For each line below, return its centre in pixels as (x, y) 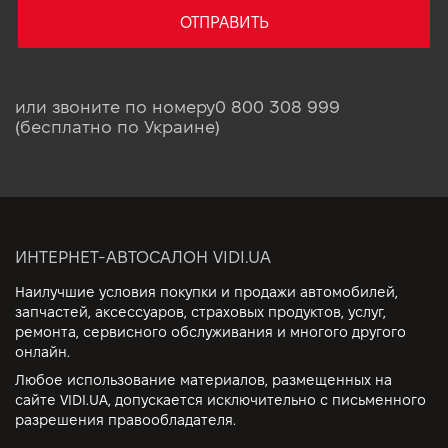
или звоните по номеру (115, 107)
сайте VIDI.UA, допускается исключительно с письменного (220, 400)
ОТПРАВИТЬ (224, 22)
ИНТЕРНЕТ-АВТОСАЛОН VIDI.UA (143, 257)
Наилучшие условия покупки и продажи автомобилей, (206, 292)
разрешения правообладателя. (125, 420)
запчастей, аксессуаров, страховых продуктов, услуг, (200, 312)
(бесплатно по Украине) (117, 127)
